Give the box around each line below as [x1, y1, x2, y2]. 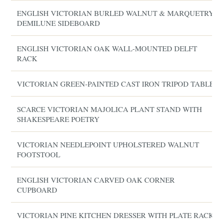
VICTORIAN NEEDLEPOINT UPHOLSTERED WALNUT [17, 139, 200, 149]
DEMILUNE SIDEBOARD [17, 18, 101, 28]
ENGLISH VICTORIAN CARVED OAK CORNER [17, 175, 175, 185]
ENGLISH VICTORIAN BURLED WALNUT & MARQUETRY [17, 8, 215, 18]
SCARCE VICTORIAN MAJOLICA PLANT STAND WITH [17, 104, 203, 114]
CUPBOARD [17, 185, 58, 195]
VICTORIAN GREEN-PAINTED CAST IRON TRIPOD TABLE [17, 79, 215, 89]
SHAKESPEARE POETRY [17, 114, 100, 124]
